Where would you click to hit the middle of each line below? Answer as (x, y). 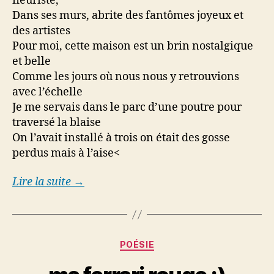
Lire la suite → (48, 182)
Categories (164, 242)
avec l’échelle (47, 92)
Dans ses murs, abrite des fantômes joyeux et (128, 15)
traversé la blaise (57, 122)
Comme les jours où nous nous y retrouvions (126, 76)
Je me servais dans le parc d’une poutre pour (127, 107)
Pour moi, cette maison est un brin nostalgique (133, 46)
